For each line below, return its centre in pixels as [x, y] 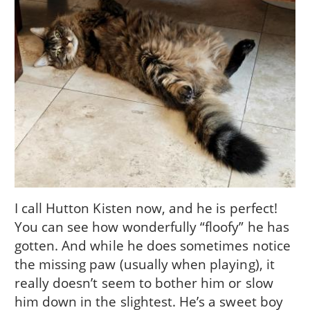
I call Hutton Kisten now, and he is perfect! [146, 208]
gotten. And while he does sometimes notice [152, 245]
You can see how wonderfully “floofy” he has [152, 226]
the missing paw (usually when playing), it [144, 264]
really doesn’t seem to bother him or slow [144, 282]
